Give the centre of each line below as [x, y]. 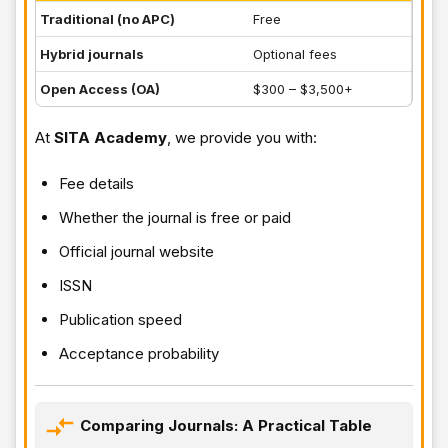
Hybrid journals [92, 53]
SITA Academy [110, 137]
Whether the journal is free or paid [175, 217]
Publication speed [120, 319]
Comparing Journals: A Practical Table [226, 425]
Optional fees [295, 53]
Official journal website [136, 251]
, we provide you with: [242, 137]
